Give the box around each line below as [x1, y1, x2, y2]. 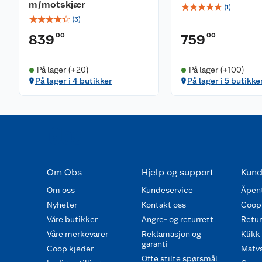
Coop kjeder [47, 244, 94, 253]
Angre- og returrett [141, 215, 213, 224]
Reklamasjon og [141, 229, 201, 239]
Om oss [47, 185, 75, 195]
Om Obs [47, 167, 82, 178]
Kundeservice [141, 185, 193, 195]
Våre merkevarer [47, 229, 108, 239]
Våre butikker [47, 215, 98, 224]
